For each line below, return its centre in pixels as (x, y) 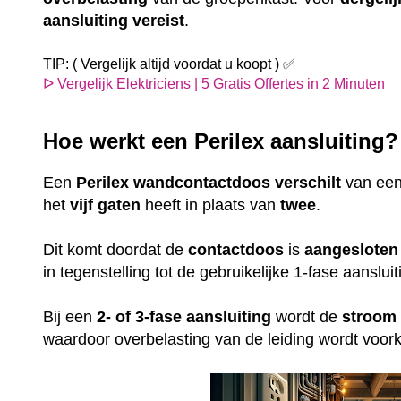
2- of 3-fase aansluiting (184, 316)
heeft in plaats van (211, 205)
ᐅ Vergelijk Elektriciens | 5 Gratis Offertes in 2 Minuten (214, 84)
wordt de (307, 316)
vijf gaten (103, 205)
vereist (159, 21)
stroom (370, 316)
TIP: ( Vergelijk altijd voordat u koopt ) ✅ (170, 64)
